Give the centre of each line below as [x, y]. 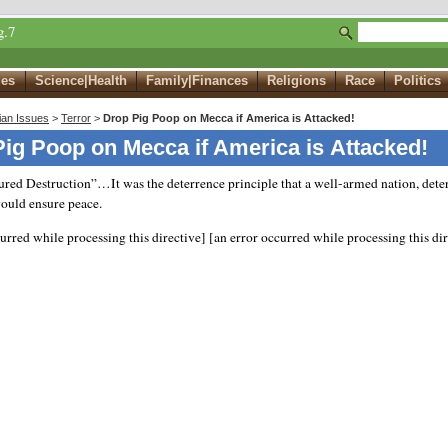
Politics [418, 81]
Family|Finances [196, 81]
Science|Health [80, 81]
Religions [297, 81]
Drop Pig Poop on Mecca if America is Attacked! [229, 118]
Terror [76, 118]
